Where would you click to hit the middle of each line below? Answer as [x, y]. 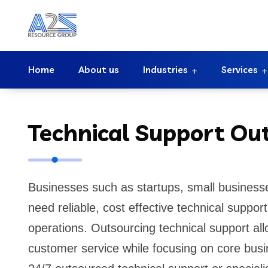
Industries [165, 70]
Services [240, 70]
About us [99, 70]
